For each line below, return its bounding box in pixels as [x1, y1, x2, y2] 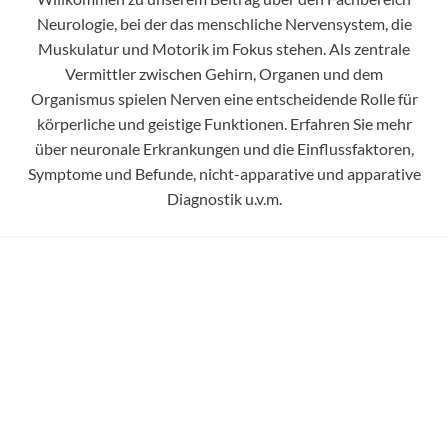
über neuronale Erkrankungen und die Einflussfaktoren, [34, 139, 414, 159]
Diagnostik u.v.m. [166, 189, 282, 209]
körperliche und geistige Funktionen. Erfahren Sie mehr [36, 114, 412, 134]
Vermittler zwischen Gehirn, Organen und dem [65, 64, 383, 84]
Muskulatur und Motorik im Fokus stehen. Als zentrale [38, 39, 410, 59]
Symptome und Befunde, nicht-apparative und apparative [27, 164, 421, 184]
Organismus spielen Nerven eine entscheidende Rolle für [30, 89, 418, 109]
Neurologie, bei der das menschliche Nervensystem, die [36, 14, 412, 34]
